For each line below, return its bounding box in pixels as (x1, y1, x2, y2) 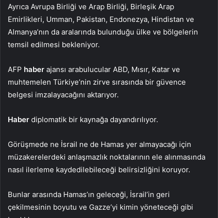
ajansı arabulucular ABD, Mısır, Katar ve (44, 65, 180, 74)
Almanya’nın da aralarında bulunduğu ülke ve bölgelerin (8, 27, 198, 37)
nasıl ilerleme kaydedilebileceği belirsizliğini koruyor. (8, 165, 190, 175)
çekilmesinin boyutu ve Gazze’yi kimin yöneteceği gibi (8, 202, 193, 212)
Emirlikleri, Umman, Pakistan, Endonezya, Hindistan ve (8, 15, 194, 24)
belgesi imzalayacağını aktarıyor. (8, 90, 119, 100)
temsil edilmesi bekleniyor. (8, 40, 100, 50)
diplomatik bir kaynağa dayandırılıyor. (29, 115, 158, 125)
